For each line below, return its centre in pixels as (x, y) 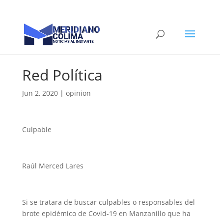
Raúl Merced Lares (53, 166)
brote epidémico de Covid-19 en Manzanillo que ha (106, 213)
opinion (78, 93)
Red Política (62, 75)
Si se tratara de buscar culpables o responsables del (108, 202)
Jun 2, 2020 (40, 93)
